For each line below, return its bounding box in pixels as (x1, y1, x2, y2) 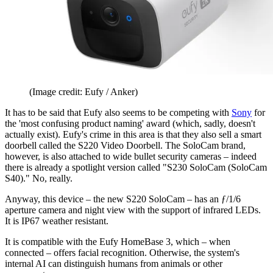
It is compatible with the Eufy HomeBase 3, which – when (5, 236, 230, 247)
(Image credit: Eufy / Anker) (29, 86, 138, 97)
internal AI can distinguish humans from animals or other (5, 258, 222, 269)
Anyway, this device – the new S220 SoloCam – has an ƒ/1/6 (5, 193, 241, 204)
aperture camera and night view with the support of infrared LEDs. (5, 204, 261, 215)
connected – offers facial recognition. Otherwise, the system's (5, 247, 239, 258)
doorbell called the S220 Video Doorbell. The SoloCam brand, (5, 140, 246, 151)
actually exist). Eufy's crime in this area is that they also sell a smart (5, 129, 261, 140)
